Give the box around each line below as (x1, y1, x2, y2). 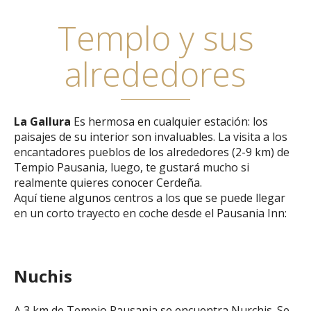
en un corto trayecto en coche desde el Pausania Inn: (14, 205, 287, 221)
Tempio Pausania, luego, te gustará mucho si (14, 160, 249, 175)
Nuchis (14, 264, 72, 287)
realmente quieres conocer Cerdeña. (14, 175, 202, 190)
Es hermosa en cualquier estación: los (71, 114, 268, 129)
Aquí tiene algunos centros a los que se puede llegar (14, 190, 285, 205)
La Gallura (14, 114, 71, 129)
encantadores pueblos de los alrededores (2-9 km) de (14, 144, 289, 160)
